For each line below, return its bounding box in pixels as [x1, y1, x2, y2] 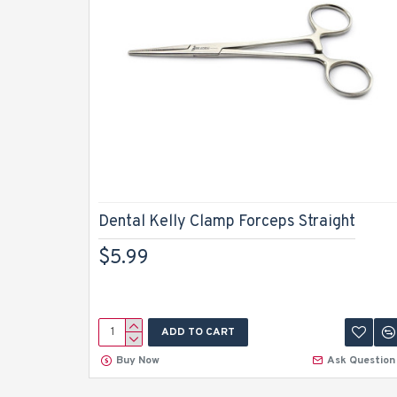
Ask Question [326, 354, 395, 368]
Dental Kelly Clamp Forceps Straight [98, 212, 355, 232]
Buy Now [115, 354, 160, 368]
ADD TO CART [161, 325, 235, 339]
